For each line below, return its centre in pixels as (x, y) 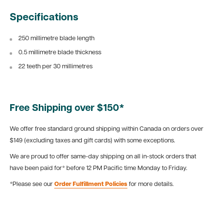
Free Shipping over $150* (67, 109)
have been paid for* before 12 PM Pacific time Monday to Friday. (99, 168)
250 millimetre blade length (56, 39)
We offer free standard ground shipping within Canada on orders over (107, 129)
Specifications (44, 17)
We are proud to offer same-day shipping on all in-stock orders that (103, 156)
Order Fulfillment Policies (91, 184)
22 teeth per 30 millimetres (55, 67)
